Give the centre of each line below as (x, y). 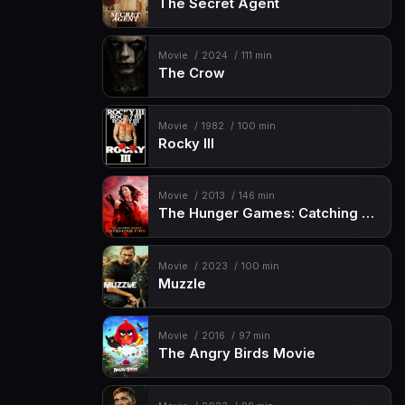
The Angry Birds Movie (236, 354)
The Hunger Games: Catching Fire (367, 214)
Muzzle (182, 283)
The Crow (191, 74)
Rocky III (186, 143)
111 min (256, 56)
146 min (256, 196)
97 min (254, 336)
